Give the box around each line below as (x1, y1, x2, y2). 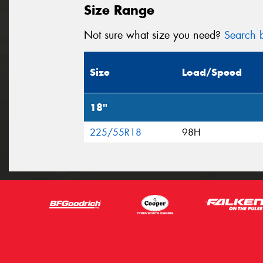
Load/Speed (182, 66, 242, 79)
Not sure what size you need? (84, 28, 224, 42)
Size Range (84, 1, 154, 18)
